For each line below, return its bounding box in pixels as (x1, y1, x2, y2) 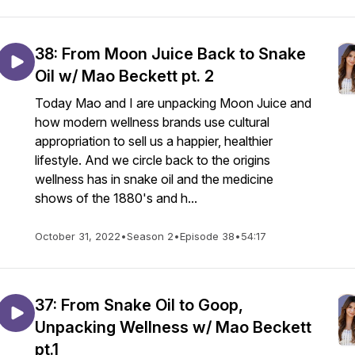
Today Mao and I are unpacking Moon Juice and (35, 95, 311, 111)
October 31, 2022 (35, 230, 120, 242)
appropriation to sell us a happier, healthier (35, 133, 273, 149)
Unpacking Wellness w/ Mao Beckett (35, 318, 311, 337)
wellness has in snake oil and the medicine (35, 171, 273, 187)
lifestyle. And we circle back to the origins (35, 152, 270, 168)
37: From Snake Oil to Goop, (35, 296, 243, 315)
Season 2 (127, 230, 174, 242)
